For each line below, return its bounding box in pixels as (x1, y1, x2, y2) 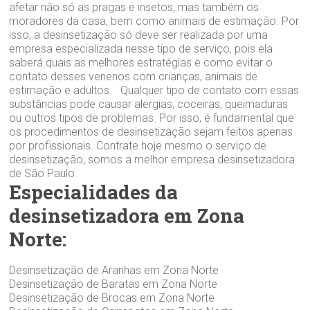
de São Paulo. (9, 166, 78, 180)
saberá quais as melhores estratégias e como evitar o (9, 55, 273, 69)
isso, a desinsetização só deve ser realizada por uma (9, 28, 268, 42)
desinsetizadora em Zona (9, 202, 245, 228)
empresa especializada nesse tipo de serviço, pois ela (9, 42, 273, 55)
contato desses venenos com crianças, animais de (9, 69, 258, 83)
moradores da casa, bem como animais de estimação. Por (9, 14, 300, 28)
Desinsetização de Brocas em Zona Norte (9, 291, 215, 304)
